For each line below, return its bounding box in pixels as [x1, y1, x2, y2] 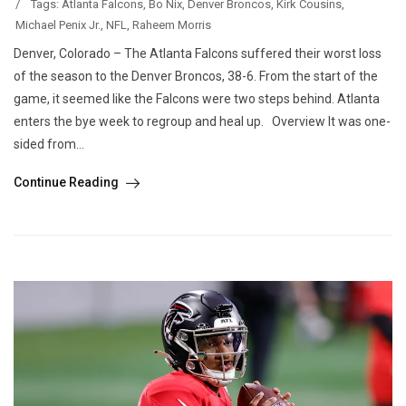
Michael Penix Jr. [15, 18, 101, 33]
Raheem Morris [132, 18, 211, 33]
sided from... [14, 137, 84, 152]
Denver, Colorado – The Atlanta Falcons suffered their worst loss [14, 46, 382, 62]
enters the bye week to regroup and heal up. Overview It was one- [14, 114, 391, 130]
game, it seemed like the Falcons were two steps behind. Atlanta [14, 92, 380, 107]
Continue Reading [14, 175, 121, 190]
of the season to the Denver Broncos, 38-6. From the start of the [14, 69, 378, 84]
